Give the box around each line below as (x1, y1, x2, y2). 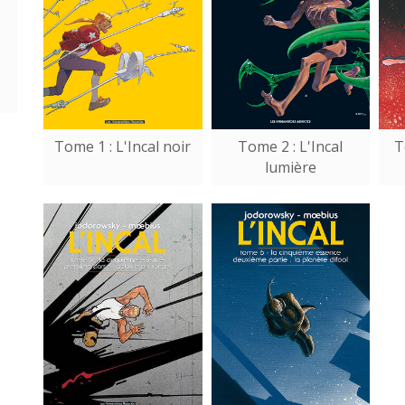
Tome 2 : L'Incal (238, 137, 344, 157)
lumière (264, 157, 316, 178)
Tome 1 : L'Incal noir (54, 137, 192, 157)
